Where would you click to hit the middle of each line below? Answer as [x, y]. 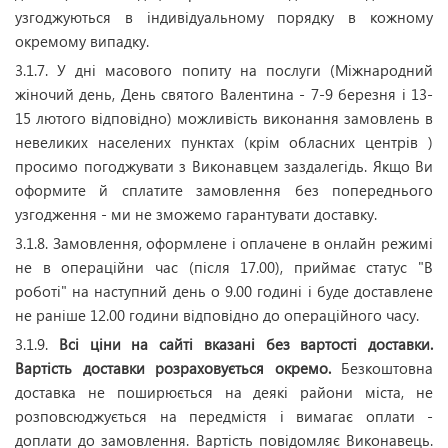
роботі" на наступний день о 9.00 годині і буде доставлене [224, 291]
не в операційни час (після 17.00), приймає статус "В [224, 267]
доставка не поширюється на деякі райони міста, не [224, 392]
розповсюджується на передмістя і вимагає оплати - [224, 416]
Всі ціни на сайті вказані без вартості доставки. [245, 344]
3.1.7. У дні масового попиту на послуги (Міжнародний [224, 70]
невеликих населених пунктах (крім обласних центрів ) [224, 142]
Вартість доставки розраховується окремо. [178, 368]
